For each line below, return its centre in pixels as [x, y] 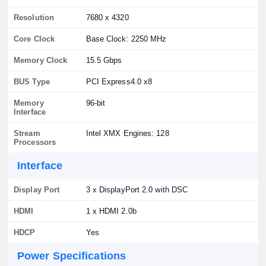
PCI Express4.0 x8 [119, 82]
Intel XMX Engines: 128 [127, 133]
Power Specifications [72, 256]
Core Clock [34, 39]
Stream [27, 133]
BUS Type [32, 82]
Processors [35, 142]
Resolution [34, 18]
